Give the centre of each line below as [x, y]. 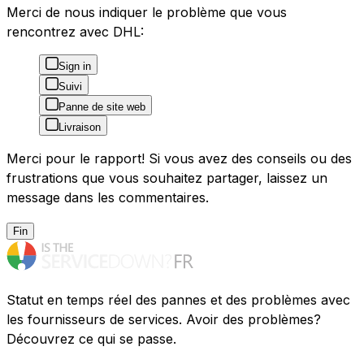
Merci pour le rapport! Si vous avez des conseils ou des [179, 159]
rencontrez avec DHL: [75, 32]
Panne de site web [102, 107]
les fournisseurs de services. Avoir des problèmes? [164, 320]
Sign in [75, 67]
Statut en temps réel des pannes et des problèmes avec [178, 300]
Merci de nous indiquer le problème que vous [147, 13]
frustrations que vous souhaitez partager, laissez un [167, 178]
